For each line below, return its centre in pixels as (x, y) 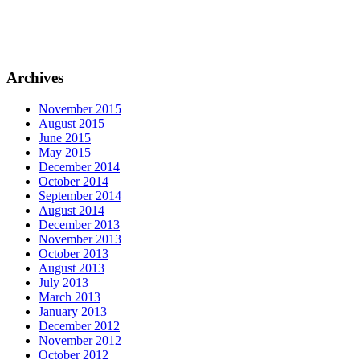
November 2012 (80, 340)
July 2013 (63, 282)
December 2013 (79, 224)
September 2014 (80, 195)
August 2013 (72, 268)
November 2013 (80, 239)
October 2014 (74, 181)
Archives (35, 78)
